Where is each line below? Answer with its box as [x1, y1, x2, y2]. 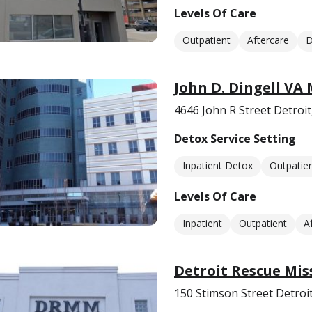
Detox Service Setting [174, 131, 296, 146]
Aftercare [247, 33, 289, 47]
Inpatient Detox [182, 159, 253, 172]
